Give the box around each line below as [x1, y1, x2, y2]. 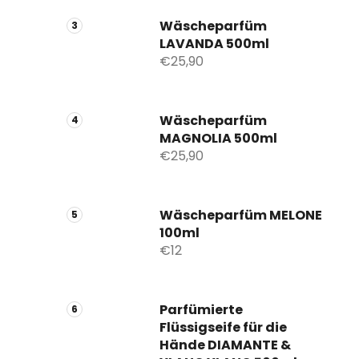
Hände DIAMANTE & [159, 335, 291, 354]
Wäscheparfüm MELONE [159, 205, 322, 224]
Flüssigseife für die [159, 317, 287, 337]
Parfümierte [159, 300, 243, 319]
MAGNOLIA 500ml [159, 128, 277, 147]
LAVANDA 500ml [159, 34, 269, 53]
